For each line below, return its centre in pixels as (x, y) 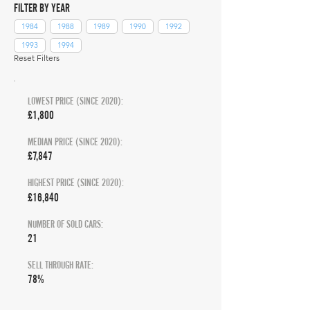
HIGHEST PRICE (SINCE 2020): (76, 182)
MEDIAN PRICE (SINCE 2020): (75, 142)
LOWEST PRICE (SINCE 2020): (75, 101)
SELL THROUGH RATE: (61, 265)
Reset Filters (37, 58)
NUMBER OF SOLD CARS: (65, 224)
